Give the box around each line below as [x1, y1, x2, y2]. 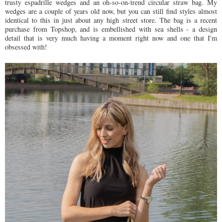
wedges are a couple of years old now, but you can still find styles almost [5, 6, 217, 16]
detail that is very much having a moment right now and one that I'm [5, 33, 217, 43]
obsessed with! [5, 42, 47, 52]
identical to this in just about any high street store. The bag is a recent [5, 15, 217, 25]
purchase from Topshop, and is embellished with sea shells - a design [5, 24, 217, 34]
